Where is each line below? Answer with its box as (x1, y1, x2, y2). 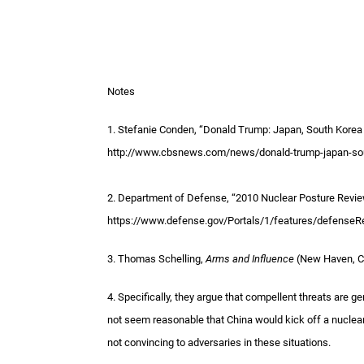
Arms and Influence (206, 253, 294, 266)
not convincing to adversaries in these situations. (107, 336, 331, 349)
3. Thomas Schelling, (107, 253, 206, 266)
